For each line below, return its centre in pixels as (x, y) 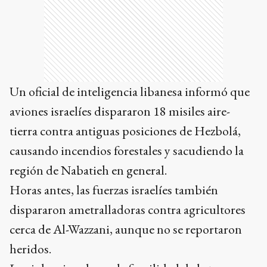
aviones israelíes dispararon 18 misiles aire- (120, 111)
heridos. (30, 249)
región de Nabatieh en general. (88, 170)
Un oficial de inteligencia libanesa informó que (130, 92)
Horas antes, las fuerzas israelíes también (114, 190)
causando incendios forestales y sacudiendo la (127, 151)
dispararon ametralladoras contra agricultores (128, 210)
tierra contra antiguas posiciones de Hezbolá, (125, 131)
